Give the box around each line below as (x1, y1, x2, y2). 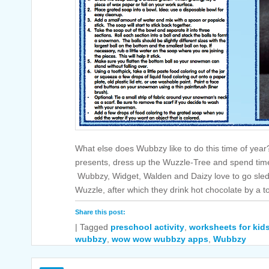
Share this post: (75, 208, 125, 216)
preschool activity (110, 222, 184, 232)
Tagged (80, 222, 108, 232)
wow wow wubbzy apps (112, 234, 208, 244)
